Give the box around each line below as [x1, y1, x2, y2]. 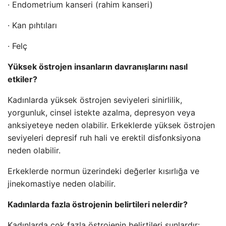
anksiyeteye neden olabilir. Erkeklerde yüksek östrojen [8, 120, 215, 130]
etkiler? [8, 74, 37, 84]
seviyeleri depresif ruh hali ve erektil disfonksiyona [8, 133, 201, 143]
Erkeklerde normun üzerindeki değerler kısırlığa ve [8, 166, 199, 176]
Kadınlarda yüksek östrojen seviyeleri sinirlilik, [8, 95, 182, 105]
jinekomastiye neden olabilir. [8, 179, 116, 189]
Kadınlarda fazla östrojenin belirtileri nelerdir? [8, 199, 188, 209]
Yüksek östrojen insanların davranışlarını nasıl [8, 62, 188, 72]
